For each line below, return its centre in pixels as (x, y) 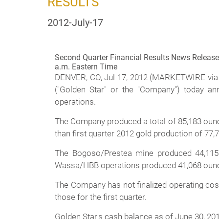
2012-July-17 (75, 22)
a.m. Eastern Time (86, 67)
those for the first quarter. (101, 197)
